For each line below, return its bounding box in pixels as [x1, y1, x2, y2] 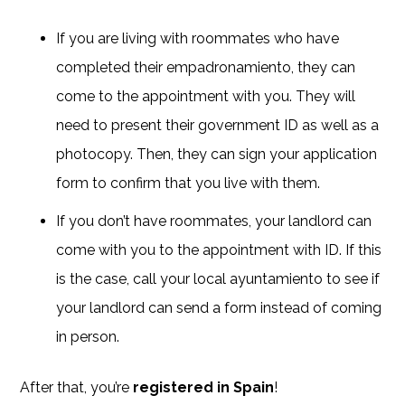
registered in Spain [133, 378, 275, 396]
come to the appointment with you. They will [56, 87, 356, 105]
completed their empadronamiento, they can [56, 58, 356, 76]
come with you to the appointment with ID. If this [56, 240, 382, 259]
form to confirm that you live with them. [56, 174, 321, 192]
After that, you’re [20, 378, 134, 396]
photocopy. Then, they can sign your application [56, 145, 378, 163]
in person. [56, 327, 120, 345]
